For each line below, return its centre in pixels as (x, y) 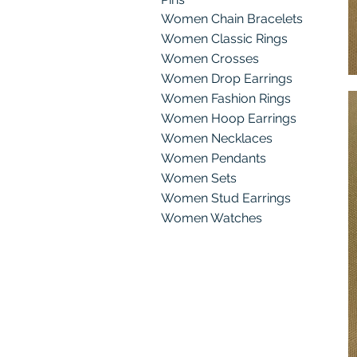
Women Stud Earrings (226, 198)
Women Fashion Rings (226, 98)
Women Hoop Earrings (229, 118)
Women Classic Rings (224, 39)
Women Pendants (214, 158)
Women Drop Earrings (227, 78)
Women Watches (212, 218)
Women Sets (199, 178)
